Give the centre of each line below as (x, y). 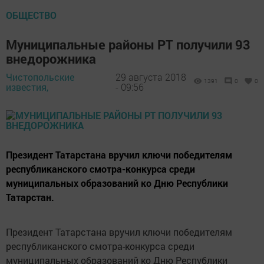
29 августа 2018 (151, 77)
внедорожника (51, 58)
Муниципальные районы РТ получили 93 (128, 44)
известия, (27, 87)
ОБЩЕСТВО (31, 15)
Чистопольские (40, 77)
